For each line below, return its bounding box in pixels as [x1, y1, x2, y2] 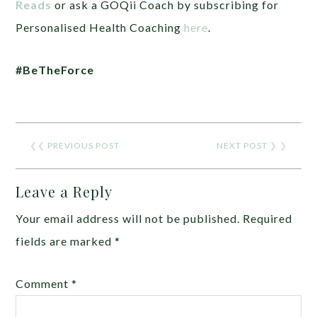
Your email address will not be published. [16, 211, 241, 225]
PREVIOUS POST [47, 139, 120, 151]
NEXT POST [216, 139, 267, 151]
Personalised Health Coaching [16, 20, 185, 34]
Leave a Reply [16, 181, 113, 201]
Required [243, 211, 293, 225]
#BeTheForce [16, 62, 98, 76]
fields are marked [16, 234, 115, 248]
